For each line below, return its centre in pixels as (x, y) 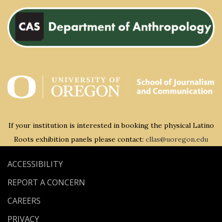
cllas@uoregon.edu (177, 139)
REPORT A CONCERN (46, 183)
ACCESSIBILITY (35, 164)
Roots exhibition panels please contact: (80, 139)
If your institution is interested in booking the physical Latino (111, 126)
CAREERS (24, 201)
